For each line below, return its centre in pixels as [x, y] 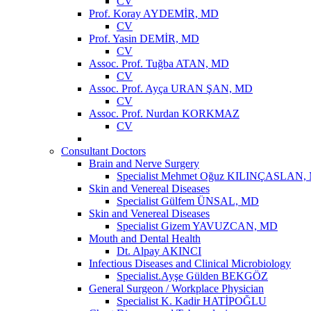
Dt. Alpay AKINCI [159, 251]
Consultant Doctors [103, 151]
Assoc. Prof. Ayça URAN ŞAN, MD [171, 88]
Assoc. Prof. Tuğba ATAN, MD [159, 63]
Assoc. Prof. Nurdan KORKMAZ [164, 113]
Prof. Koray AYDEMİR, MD [154, 13]
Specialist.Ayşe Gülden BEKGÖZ [192, 276]
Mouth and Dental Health [145, 238]
